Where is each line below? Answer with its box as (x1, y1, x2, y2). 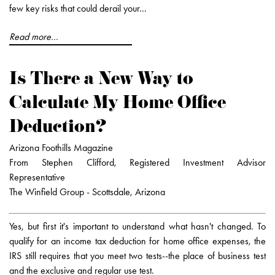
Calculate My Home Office (9, 91, 226, 118)
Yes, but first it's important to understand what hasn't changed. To (9, 220, 266, 232)
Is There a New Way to (9, 67, 193, 95)
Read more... (9, 31, 58, 42)
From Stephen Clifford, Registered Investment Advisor (9, 157, 266, 168)
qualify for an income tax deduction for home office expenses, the (9, 235, 266, 247)
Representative (9, 171, 65, 183)
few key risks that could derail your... (9, 2, 147, 14)
